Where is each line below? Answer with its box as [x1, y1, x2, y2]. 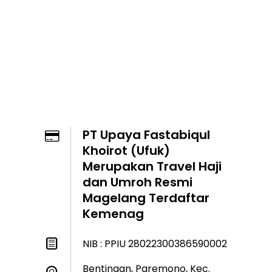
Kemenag [83, 205, 144, 222]
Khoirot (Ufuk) [83, 141, 170, 159]
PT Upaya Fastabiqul [83, 126, 210, 143]
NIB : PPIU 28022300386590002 [83, 236, 227, 251]
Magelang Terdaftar [83, 189, 209, 206]
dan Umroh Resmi [83, 173, 192, 191]
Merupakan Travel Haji [83, 157, 222, 175]
